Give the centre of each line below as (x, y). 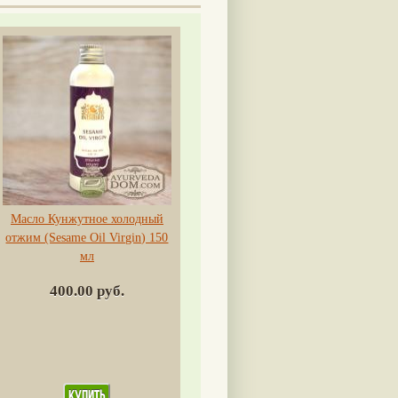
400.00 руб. (87, 291)
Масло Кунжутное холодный (87, 219)
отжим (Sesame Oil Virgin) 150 (87, 237)
